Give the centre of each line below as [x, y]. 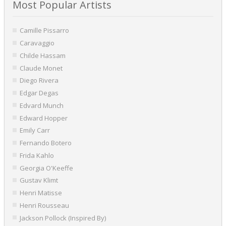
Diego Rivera [39, 80]
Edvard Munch [41, 105]
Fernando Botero [45, 143]
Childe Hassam [42, 55]
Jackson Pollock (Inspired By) [63, 218]
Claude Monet [41, 68]
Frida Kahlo [37, 155]
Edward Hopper [43, 118]
